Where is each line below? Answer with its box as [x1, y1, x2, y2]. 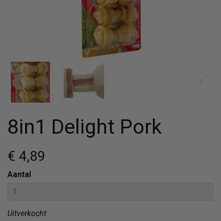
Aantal [7, 169, 31, 179]
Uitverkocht [7, 208, 46, 218]
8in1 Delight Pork [7, 114, 162, 139]
